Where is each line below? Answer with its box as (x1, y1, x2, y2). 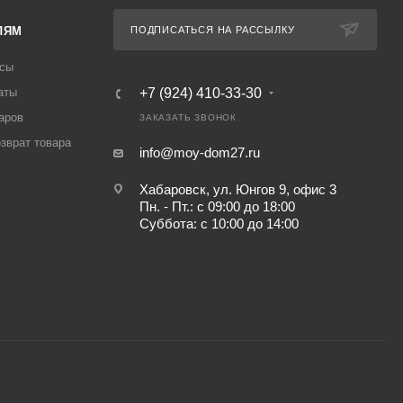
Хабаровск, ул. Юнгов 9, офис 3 (139, 182, 336, 198)
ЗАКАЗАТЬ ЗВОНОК (139, 112, 237, 123)
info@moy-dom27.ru (139, 145, 260, 161)
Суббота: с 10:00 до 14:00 (139, 216, 299, 232)
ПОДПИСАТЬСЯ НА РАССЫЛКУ (130, 24, 295, 36)
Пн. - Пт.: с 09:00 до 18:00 (139, 199, 320, 215)
